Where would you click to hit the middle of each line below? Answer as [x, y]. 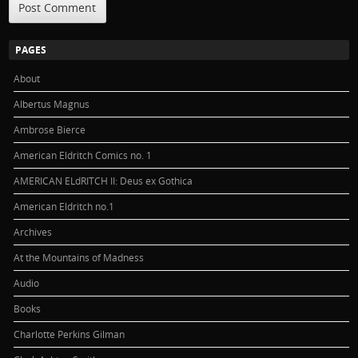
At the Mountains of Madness [79, 257]
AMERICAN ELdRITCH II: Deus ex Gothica [103, 180]
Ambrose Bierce [50, 129]
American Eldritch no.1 [64, 206]
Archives [33, 231]
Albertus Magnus [52, 103]
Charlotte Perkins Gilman [70, 334]
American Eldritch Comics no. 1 [83, 155]
